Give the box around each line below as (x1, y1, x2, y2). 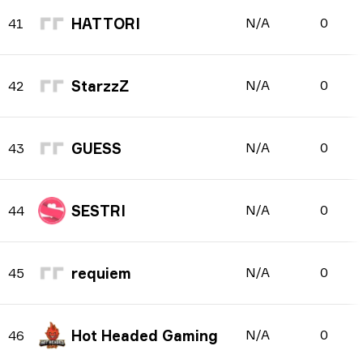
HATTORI (71, 15, 140, 32)
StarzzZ (71, 77, 129, 95)
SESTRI (71, 202, 126, 220)
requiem (71, 264, 131, 282)
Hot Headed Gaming (71, 327, 218, 344)
